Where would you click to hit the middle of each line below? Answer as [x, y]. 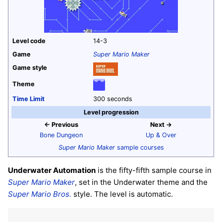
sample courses [139, 147]
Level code [29, 41]
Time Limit [28, 99]
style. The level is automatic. [122, 194]
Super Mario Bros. [40, 194]
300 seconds [113, 99]
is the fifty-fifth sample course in [154, 170]
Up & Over [161, 135]
